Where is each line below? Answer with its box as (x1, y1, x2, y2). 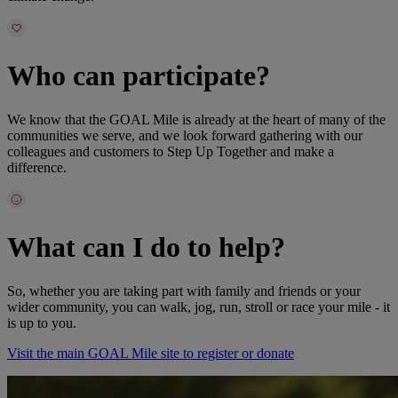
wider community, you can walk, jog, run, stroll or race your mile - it (7, 298, 390, 314)
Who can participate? (7, 60, 270, 92)
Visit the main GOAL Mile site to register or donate (7, 345, 294, 361)
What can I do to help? (7, 231, 285, 264)
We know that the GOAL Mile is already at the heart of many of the (7, 111, 386, 127)
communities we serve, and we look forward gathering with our (7, 127, 362, 143)
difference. (7, 159, 67, 175)
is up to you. (7, 314, 76, 330)
